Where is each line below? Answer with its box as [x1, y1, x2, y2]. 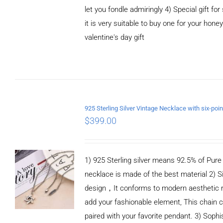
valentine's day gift [84, 32, 144, 42]
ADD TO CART [22, 87, 66, 95]
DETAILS [38, 97, 65, 104]
